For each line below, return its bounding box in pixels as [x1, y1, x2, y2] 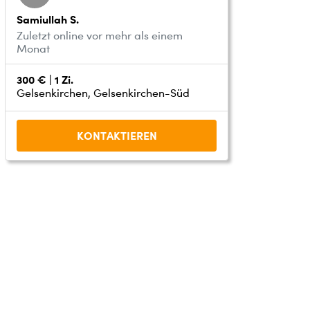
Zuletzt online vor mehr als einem [17, 28, 183, 42]
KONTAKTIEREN [76, 128, 157, 143]
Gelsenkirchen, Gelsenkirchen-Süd [17, 86, 190, 100]
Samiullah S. [17, 12, 80, 26]
